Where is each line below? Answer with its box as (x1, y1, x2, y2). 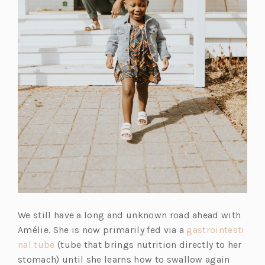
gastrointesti (186, 224, 245, 236)
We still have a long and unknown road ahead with (18, 209, 241, 221)
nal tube (18, 239, 55, 251)
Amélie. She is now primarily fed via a (18, 224, 187, 236)
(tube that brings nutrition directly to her (54, 239, 242, 251)
